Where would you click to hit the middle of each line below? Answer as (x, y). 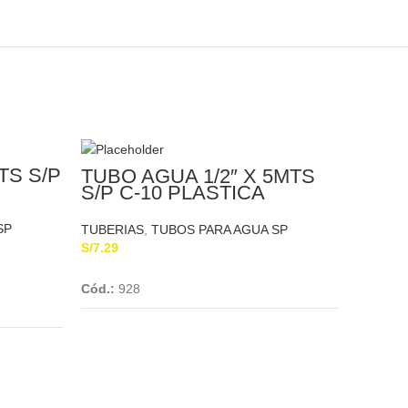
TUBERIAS (112, 230)
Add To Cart (210, 270)
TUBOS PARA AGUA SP (219, 230)
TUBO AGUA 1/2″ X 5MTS (198, 177)
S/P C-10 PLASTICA (173, 193)
